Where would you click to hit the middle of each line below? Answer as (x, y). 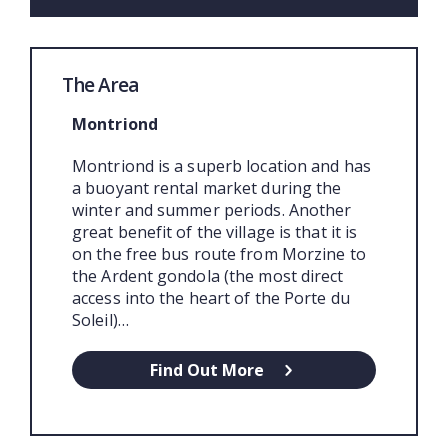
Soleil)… (100, 320)
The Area (100, 85)
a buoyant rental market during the (207, 188)
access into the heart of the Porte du (211, 298)
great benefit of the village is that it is (215, 232)
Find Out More (207, 370)
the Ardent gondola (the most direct (208, 276)
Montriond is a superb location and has (221, 166)
